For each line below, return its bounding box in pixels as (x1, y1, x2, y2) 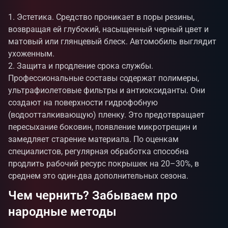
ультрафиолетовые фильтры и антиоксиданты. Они (8, 85, 205, 95)
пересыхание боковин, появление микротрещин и (8, 122, 197, 132)
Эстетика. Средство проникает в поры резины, (17, 12, 194, 22)
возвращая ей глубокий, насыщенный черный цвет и (8, 24, 209, 34)
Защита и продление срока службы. (17, 61, 153, 71)
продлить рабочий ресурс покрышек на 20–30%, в (8, 159, 199, 168)
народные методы (8, 205, 117, 219)
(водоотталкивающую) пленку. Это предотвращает (8, 110, 205, 120)
